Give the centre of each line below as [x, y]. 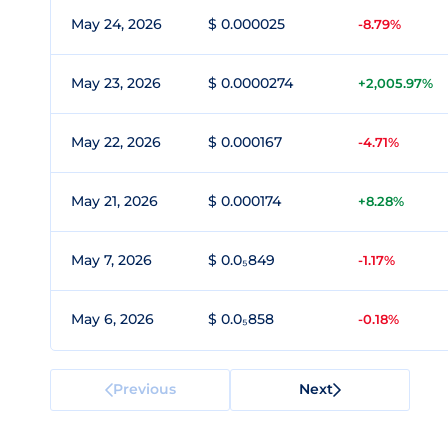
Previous [144, 388]
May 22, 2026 [116, 142]
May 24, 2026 [116, 24]
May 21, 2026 [114, 201]
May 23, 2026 [116, 83]
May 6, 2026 [112, 319]
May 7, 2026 [111, 260]
